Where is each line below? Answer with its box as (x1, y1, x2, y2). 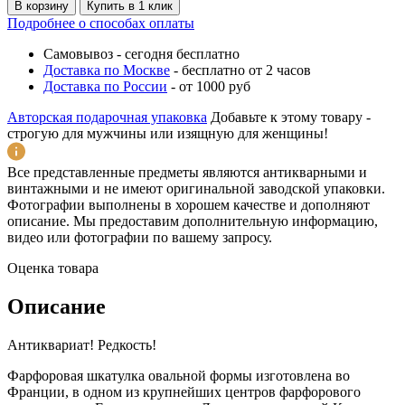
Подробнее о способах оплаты (7, 14, 194, 31)
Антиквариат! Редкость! (7, 336, 156, 353)
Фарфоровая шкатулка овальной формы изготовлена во (7, 367, 350, 383)
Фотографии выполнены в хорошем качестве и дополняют (7, 196, 370, 212)
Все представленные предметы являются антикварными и (7, 164, 367, 180)
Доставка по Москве (43, 61, 170, 78)
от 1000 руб (179, 78, 250, 94)
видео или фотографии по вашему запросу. (7, 229, 272, 245)
